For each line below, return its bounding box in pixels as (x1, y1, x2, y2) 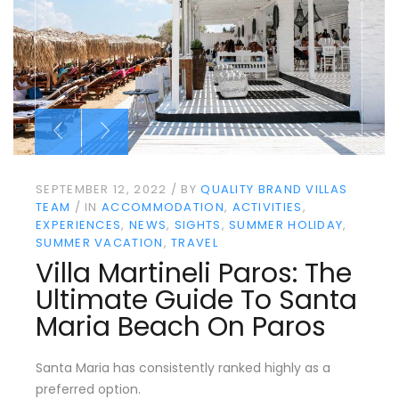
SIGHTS (174, 216, 222, 233)
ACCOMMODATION (102, 198, 224, 216)
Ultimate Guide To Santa (36, 281, 357, 320)
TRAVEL (171, 233, 218, 251)
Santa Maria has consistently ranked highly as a (36, 359, 330, 378)
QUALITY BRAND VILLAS (200, 180, 348, 198)
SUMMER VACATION (36, 233, 164, 251)
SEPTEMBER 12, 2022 (36, 180, 167, 198)
